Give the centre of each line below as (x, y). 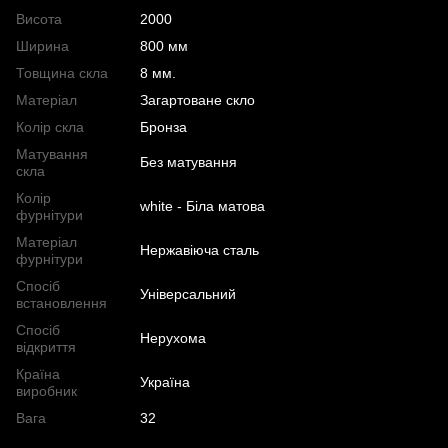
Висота (39, 19)
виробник (46, 391)
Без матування (188, 162)
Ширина (42, 46)
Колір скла (50, 127)
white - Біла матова (202, 206)
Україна (165, 382)
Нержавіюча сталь (199, 250)
